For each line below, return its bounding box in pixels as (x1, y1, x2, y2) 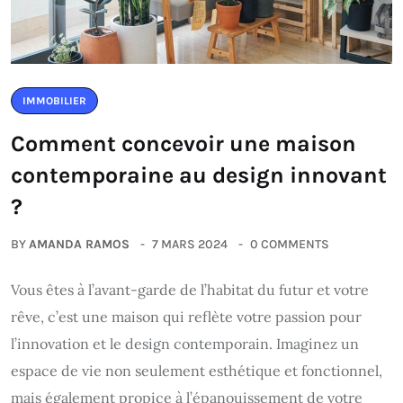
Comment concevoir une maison (11, 130, 356, 157)
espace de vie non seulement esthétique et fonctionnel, (11, 362, 382, 381)
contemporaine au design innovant (11, 162, 387, 189)
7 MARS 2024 (152, 237, 228, 253)
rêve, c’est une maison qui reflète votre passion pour (11, 308, 362, 327)
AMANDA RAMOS (29, 237, 130, 253)
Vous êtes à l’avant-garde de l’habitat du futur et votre (11, 281, 369, 300)
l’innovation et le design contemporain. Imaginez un (11, 335, 359, 354)
